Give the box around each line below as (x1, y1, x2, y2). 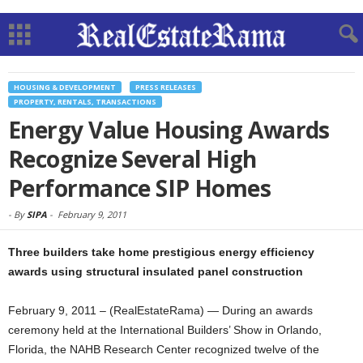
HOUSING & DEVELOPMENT (14, 82, 116, 92)
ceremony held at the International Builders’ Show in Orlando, (8, 323, 322, 336)
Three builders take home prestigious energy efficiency (8, 246, 314, 258)
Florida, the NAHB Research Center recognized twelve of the (8, 343, 319, 356)
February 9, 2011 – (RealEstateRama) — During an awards (8, 304, 313, 317)
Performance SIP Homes (8, 173, 271, 203)
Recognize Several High (8, 143, 257, 174)
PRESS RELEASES (135, 82, 196, 92)
